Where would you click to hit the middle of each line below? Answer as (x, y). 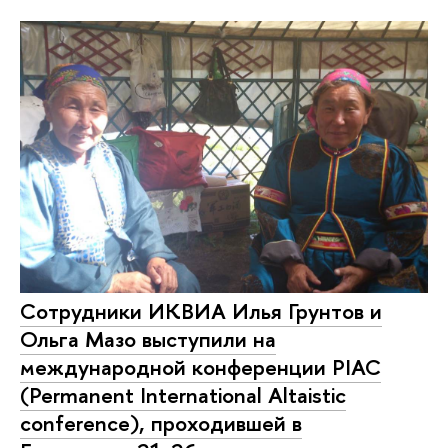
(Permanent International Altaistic (183, 395)
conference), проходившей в (161, 423)
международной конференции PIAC (200, 367)
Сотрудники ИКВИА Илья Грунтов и (201, 311)
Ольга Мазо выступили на (148, 339)
